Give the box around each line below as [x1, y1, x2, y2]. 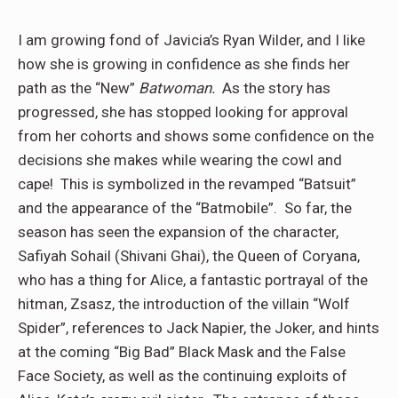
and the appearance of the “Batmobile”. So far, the [18, 199, 352, 218]
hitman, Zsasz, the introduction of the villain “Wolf [18, 295, 350, 314]
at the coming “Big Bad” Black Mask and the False [18, 343, 346, 362]
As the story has [222, 79, 330, 98]
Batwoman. [139, 79, 222, 98]
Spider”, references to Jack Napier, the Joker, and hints [18, 319, 379, 338]
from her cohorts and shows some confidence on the [18, 127, 374, 146]
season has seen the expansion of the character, [18, 223, 338, 242]
